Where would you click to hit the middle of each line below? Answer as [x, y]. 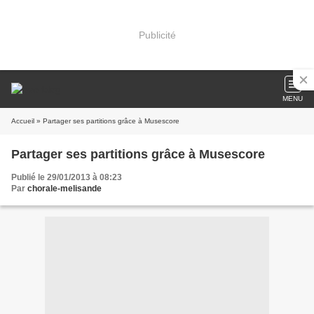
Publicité [157, 35]
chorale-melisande [64, 189]
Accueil [23, 121]
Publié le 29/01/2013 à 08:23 [67, 177]
